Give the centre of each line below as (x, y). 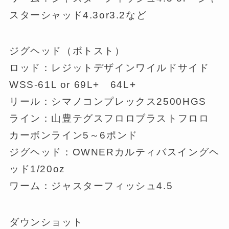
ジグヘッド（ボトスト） (67, 51)
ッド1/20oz (37, 169)
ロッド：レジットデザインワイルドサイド (109, 68)
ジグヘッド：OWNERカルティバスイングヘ (114, 152)
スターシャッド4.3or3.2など (78, 15)
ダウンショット (46, 222)
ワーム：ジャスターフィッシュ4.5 (91, 186)
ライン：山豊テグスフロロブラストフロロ (109, 119)
